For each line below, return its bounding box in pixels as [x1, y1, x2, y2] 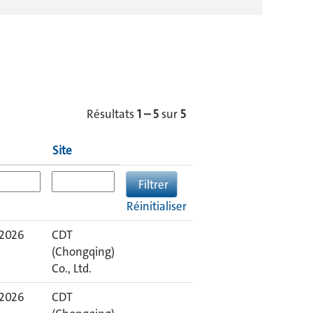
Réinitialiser [126, 198, 187, 214]
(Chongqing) [52, 244, 115, 259]
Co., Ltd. [52, 261, 92, 276]
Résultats [87, 106, 137, 122]
